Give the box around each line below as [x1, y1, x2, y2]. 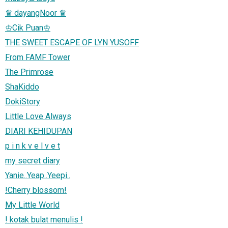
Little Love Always [5, 111, 71, 121]
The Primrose [5, 67, 53, 77]
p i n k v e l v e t [5, 140, 60, 151]
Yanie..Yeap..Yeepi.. [5, 170, 70, 180]
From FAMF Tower [5, 52, 70, 62]
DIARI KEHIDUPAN [5, 126, 72, 136]
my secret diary [5, 155, 60, 165]
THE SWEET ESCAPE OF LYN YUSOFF [5, 37, 139, 47]
